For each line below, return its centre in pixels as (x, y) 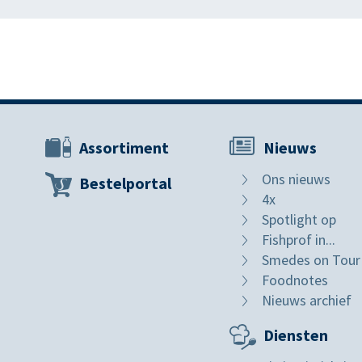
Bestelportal (125, 183)
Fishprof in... (299, 240)
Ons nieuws (296, 179)
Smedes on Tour (311, 260)
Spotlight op (299, 219)
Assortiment (124, 147)
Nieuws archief (307, 300)
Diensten (296, 335)
